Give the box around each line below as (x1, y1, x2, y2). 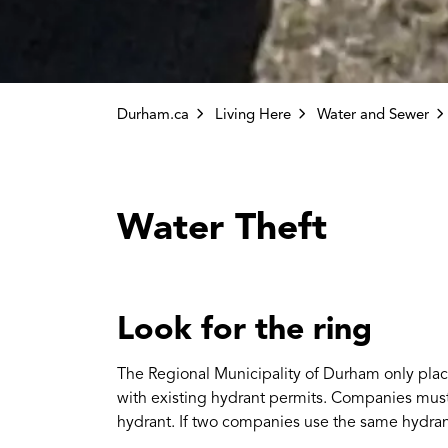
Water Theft (117, 204, 327, 250)
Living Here (215, 105, 291, 123)
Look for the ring (117, 308, 372, 348)
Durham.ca (117, 105, 189, 123)
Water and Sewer (317, 105, 429, 123)
